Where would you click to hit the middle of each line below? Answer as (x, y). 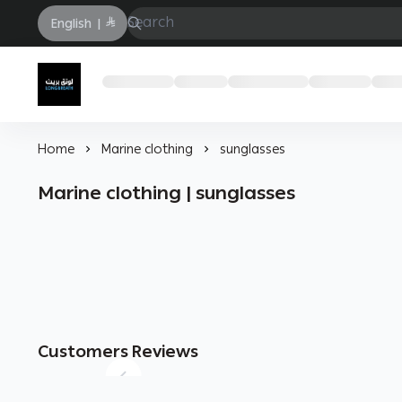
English (71, 24)
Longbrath (86, 95)
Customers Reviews (118, 352)
